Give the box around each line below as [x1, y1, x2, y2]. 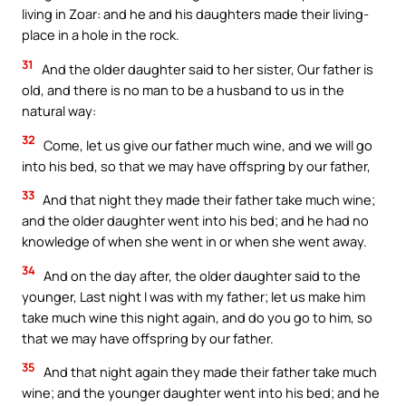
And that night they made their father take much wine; [40, 190, 375, 209]
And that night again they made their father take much [41, 362, 377, 382]
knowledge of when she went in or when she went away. [22, 232, 367, 251]
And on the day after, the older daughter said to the [41, 266, 361, 285]
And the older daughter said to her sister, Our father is [39, 59, 373, 78]
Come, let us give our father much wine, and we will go [41, 135, 372, 154]
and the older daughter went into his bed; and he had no [22, 211, 369, 230]
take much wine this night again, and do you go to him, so [22, 307, 372, 326]
